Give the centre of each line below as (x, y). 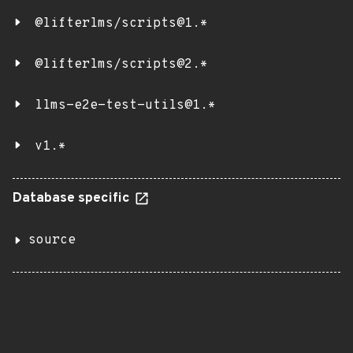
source (52, 240)
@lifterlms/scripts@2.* (121, 65)
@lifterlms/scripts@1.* (121, 24)
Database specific (73, 199)
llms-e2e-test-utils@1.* (125, 106)
